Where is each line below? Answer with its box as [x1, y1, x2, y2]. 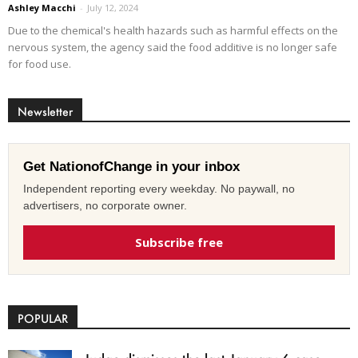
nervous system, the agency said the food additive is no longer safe [8, 39, 337, 54]
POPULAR [18, 310, 68, 326]
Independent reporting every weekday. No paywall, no [23, 181, 295, 195]
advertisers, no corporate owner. [23, 198, 187, 212]
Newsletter [18, 103, 73, 119]
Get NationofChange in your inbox [23, 158, 240, 174]
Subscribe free [135, 233, 223, 250]
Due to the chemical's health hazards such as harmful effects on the [8, 22, 338, 38]
